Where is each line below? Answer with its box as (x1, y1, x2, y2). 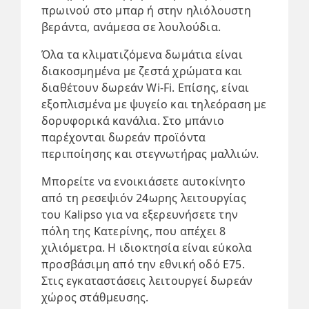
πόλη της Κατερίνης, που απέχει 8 (41, 223, 226, 239)
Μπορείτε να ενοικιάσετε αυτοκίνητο (41, 174, 246, 189)
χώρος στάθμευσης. (41, 290, 149, 305)
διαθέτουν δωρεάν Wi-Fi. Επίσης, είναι (41, 80, 250, 95)
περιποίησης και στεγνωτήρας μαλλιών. (41, 146, 259, 161)
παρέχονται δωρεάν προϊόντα (41, 130, 206, 145)
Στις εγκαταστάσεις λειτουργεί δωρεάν (41, 273, 253, 288)
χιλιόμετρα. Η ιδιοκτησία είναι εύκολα (41, 240, 252, 255)
